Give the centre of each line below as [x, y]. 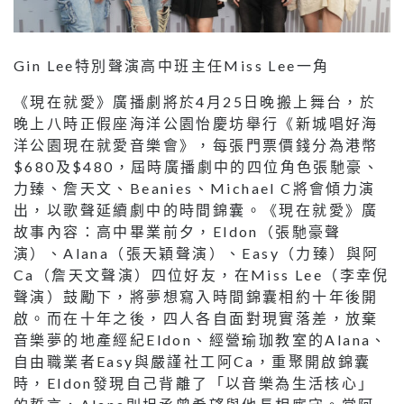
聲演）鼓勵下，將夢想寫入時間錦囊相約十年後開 [196, 296]
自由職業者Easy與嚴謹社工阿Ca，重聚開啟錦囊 [193, 361]
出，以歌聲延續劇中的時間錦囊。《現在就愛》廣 [196, 209]
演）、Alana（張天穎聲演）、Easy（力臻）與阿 [197, 252]
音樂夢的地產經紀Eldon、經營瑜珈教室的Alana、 [201, 339]
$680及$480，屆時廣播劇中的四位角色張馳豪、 [197, 166]
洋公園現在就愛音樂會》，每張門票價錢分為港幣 [196, 144]
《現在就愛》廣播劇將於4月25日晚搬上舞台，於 [195, 101]
